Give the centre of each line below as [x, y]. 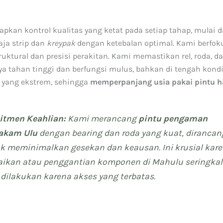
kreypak [61, 43]
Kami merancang [102, 119]
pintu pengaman [173, 119]
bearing [87, 133]
